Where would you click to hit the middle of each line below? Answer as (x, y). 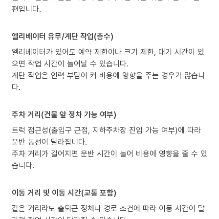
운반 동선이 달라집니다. (49, 142)
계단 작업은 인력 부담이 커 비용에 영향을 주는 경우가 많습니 (108, 76)
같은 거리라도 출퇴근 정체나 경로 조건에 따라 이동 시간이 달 (108, 208)
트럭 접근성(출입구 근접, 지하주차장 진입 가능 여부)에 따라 (106, 130)
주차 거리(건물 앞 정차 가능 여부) (64, 115)
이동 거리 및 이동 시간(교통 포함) (64, 193)
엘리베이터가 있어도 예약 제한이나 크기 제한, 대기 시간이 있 (108, 52)
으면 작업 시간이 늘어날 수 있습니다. (70, 64)
